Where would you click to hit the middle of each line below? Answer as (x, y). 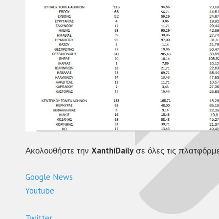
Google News (50, 177)
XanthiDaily (112, 151)
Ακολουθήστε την (58, 151)
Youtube (41, 190)
